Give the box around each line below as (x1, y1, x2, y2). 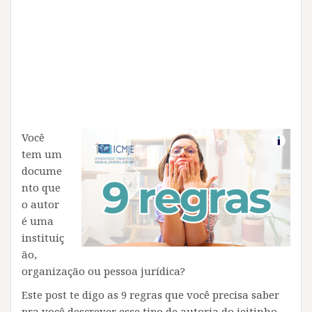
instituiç (22, 231, 64, 244)
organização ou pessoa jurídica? (22, 264, 185, 278)
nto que (22, 180, 61, 194)
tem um (22, 147, 62, 161)
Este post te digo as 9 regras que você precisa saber (22, 288, 279, 302)
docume (22, 164, 62, 178)
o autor (22, 197, 59, 211)
